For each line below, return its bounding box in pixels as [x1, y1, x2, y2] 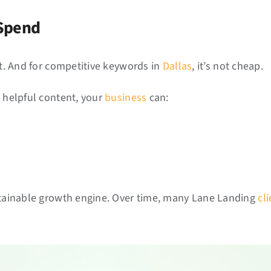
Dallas [162, 59, 192, 74]
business [105, 90, 147, 105]
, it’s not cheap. [192, 59, 263, 74]
